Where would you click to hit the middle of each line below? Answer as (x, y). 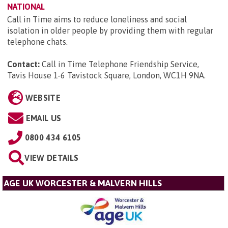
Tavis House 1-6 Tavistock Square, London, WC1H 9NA (106, 75)
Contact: (23, 64)
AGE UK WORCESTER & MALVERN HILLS (83, 183)
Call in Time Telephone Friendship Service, (120, 64)
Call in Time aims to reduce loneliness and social (97, 19)
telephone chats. (37, 41)
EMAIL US (44, 118)
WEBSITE (43, 97)
